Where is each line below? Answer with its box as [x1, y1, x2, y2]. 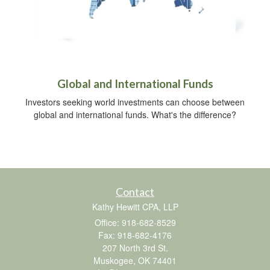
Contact [116, 184, 154, 198]
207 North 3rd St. [102, 241, 168, 254]
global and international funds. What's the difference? [34, 108, 236, 121]
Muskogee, [93, 254, 136, 266]
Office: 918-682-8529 [94, 216, 176, 228]
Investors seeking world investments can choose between [25, 95, 245, 108]
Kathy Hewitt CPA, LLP [92, 200, 178, 213]
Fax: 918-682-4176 [98, 228, 172, 241]
